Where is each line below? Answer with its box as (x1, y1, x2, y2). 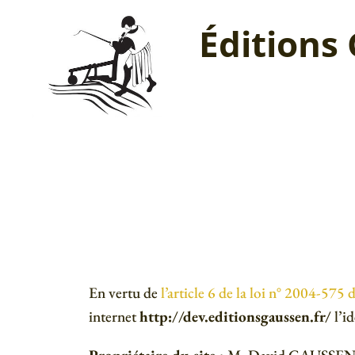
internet (89, 306, 139, 326)
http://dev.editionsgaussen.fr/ (139, 306, 331, 326)
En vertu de (89, 282, 161, 303)
